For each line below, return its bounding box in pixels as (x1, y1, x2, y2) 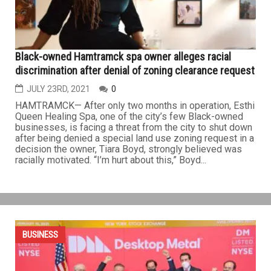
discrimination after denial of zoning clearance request (15, 209, 255, 222)
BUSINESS (22, 58, 58, 70)
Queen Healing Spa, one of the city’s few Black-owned (15, 255, 243, 267)
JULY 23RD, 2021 (27, 229, 90, 239)
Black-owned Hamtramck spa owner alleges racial (15, 195, 231, 208)
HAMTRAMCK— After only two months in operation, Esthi (15, 244, 255, 256)
